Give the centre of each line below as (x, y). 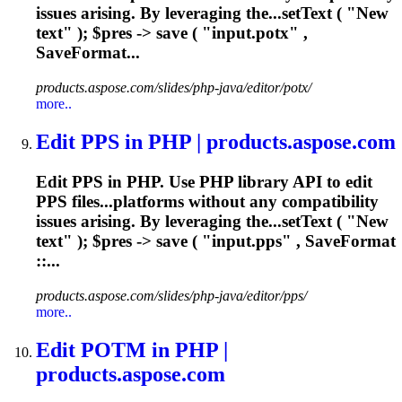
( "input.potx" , (248, 33)
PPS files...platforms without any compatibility (207, 201)
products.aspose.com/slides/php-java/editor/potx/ (174, 88)
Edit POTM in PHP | (132, 350)
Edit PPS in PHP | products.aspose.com (216, 142)
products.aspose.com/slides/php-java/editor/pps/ (171, 295)
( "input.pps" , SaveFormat (292, 240)
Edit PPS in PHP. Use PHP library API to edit (204, 181)
